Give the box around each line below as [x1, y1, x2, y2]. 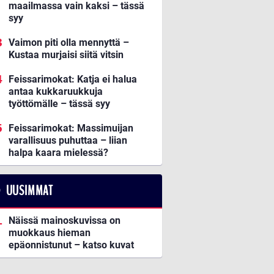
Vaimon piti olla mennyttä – [9, 37, 129, 49]
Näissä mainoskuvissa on [9, 215, 120, 227]
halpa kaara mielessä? [9, 147, 108, 159]
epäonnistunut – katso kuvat [9, 239, 134, 251]
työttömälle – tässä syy [9, 98, 110, 110]
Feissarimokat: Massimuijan [9, 122, 133, 135]
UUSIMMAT [6, 182, 54, 201]
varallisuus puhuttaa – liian [9, 135, 127, 147]
